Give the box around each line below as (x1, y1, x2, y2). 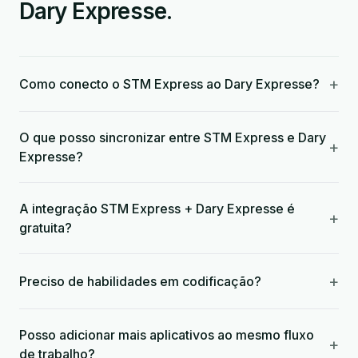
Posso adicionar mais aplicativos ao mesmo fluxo (19, 327, 314, 343)
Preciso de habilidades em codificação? (19, 273, 261, 289)
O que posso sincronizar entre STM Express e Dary (19, 129, 326, 145)
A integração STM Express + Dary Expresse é (19, 201, 295, 217)
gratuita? (19, 220, 72, 236)
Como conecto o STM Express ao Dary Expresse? (19, 76, 320, 92)
